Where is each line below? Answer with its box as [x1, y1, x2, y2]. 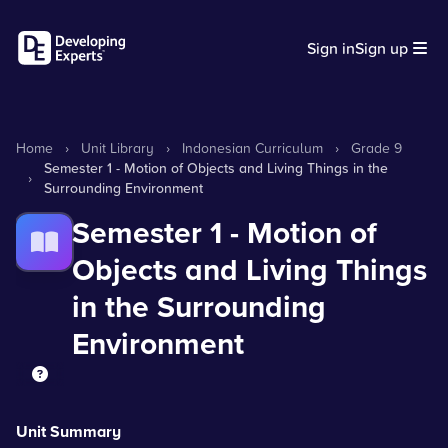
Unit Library [81, 138, 154, 157]
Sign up [355, 37, 408, 59]
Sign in [307, 37, 355, 59]
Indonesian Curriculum [182, 138, 323, 157]
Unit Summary [16, 420, 121, 443]
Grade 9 [351, 138, 402, 157]
